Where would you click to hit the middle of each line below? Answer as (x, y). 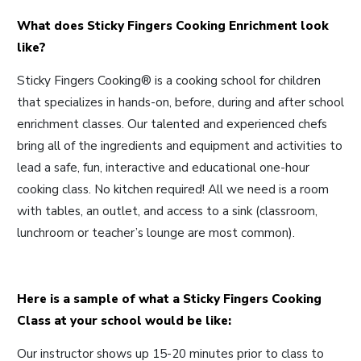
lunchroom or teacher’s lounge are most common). (158, 232)
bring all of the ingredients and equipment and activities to (180, 145)
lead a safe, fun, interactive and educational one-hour (163, 167)
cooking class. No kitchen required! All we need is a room (173, 189)
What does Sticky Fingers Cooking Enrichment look (173, 25)
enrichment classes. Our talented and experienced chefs (172, 123)
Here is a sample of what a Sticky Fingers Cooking (169, 298)
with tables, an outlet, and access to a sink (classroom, (167, 210)
